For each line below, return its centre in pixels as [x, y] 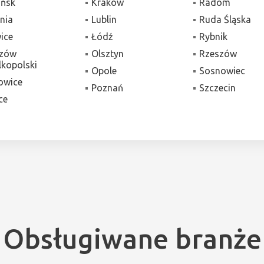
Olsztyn [107, 53]
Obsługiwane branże [132, 238]
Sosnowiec [222, 70]
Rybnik [214, 36]
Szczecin [218, 88]
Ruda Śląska [225, 19]
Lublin [104, 19]
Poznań [107, 88]
